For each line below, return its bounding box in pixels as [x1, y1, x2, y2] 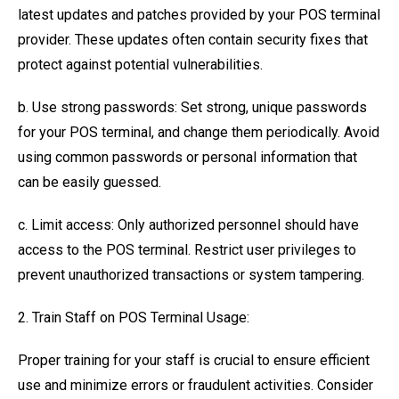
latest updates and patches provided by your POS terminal [18, 6, 380, 23]
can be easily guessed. [18, 174, 161, 191]
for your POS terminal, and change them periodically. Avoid [18, 124, 379, 141]
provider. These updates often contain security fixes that [18, 31, 368, 48]
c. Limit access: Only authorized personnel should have [18, 216, 359, 233]
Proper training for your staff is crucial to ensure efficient [18, 352, 370, 369]
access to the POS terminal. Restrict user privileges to [18, 241, 356, 258]
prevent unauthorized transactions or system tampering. [18, 266, 364, 283]
